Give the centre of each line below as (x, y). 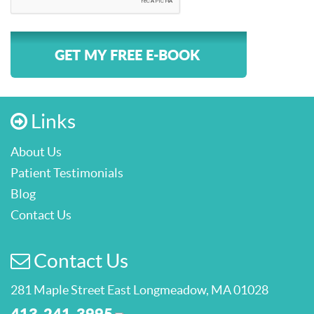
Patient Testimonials (67, 173)
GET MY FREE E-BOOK (127, 55)
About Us (36, 152)
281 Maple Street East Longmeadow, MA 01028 (139, 290)
